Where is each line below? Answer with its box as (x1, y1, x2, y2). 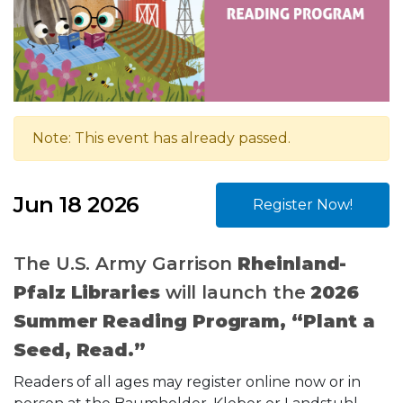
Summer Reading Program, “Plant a (13, 310, 375, 333)
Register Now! (253, 196, 353, 214)
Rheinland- (237, 253, 347, 275)
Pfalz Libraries (13, 282, 160, 304)
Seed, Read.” (13, 339, 147, 362)
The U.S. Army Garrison (13, 253, 238, 275)
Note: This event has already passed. (32, 130, 291, 148)
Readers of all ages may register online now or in (13, 373, 361, 391)
